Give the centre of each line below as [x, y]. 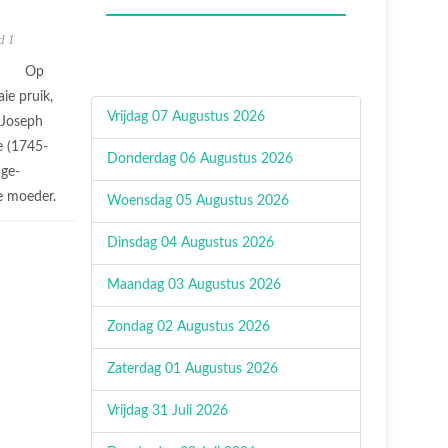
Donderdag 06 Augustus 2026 [200, 159]
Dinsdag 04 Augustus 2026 [190, 243]
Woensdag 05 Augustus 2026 [198, 201]
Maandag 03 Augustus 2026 [194, 285]
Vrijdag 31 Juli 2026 [167, 411]
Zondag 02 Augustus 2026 [188, 327]
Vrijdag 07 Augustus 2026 [186, 117]
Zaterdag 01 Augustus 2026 [192, 369]
